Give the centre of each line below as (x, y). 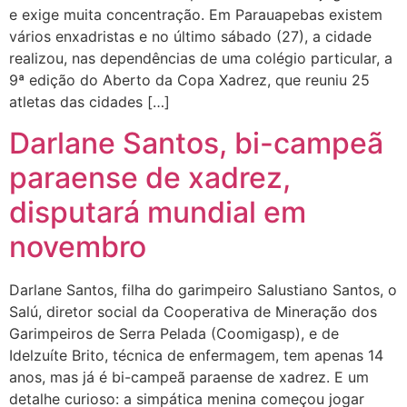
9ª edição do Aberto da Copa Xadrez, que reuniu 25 (189, 80)
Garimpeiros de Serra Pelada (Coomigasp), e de (174, 333)
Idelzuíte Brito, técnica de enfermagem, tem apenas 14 (196, 355)
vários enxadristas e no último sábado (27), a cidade (190, 37)
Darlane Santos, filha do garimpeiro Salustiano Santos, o (203, 289)
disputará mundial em (158, 212)
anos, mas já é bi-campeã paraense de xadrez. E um (189, 377)
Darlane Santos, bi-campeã (196, 143)
